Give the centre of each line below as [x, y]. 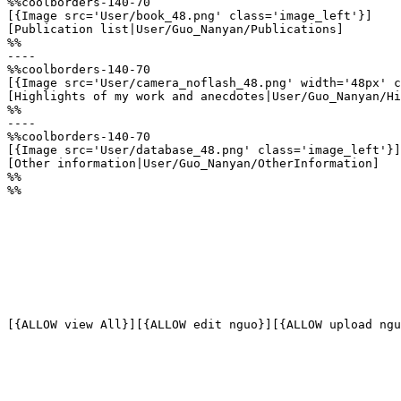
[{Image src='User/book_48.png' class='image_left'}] [190, 16]
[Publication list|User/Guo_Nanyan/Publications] [175, 29]
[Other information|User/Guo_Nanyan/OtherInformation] [193, 163]
